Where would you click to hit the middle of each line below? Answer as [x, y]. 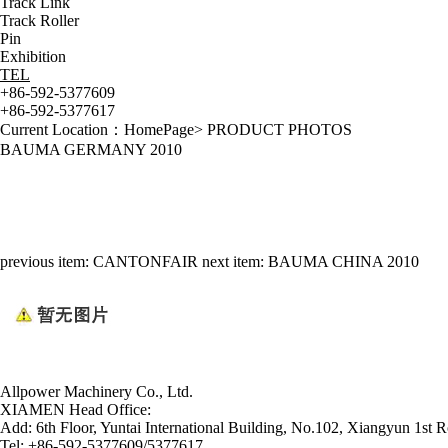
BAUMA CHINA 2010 [343, 261]
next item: [235, 261]
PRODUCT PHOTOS [279, 129]
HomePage [159, 129]
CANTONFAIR [145, 261]
